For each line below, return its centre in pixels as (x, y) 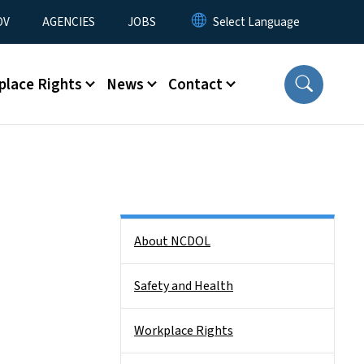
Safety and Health (184, 286)
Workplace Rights (184, 331)
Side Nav (143, 230)
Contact (195, 84)
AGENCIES (69, 22)
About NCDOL (172, 241)
